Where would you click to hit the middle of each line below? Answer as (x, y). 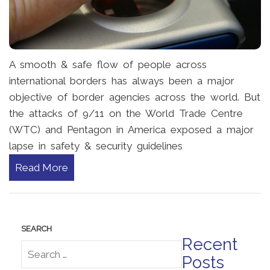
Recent (210, 244)
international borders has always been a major (122, 80)
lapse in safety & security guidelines (96, 146)
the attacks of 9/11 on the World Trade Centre (126, 113)
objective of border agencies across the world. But (135, 97)
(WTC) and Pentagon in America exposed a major (131, 129)
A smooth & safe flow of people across (108, 64)
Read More (42, 167)
